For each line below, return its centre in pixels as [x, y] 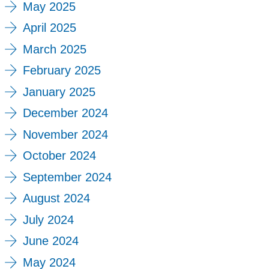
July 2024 [48, 219]
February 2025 [62, 71]
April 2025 [49, 28]
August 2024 [56, 198]
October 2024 [59, 156]
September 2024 [67, 177]
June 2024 [50, 241]
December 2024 [65, 113]
